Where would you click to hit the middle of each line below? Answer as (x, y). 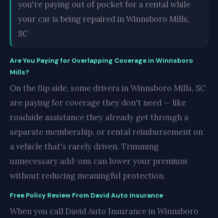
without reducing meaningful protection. (88, 175)
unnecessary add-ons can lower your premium (99, 161)
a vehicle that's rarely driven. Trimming (84, 146)
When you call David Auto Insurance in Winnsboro (104, 211)
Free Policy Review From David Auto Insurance (86, 195)
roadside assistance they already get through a (99, 117)
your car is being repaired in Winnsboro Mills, (104, 19)
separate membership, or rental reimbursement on (106, 132)
